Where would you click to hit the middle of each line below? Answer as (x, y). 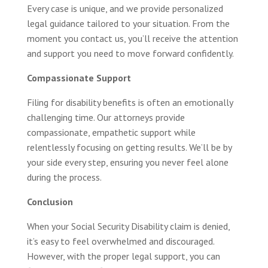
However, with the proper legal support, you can (123, 256)
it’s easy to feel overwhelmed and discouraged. (120, 241)
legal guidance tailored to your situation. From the (128, 23)
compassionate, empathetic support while (111, 132)
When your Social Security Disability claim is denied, (128, 226)
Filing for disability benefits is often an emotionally (130, 102)
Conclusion (50, 201)
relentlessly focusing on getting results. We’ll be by (129, 147)
